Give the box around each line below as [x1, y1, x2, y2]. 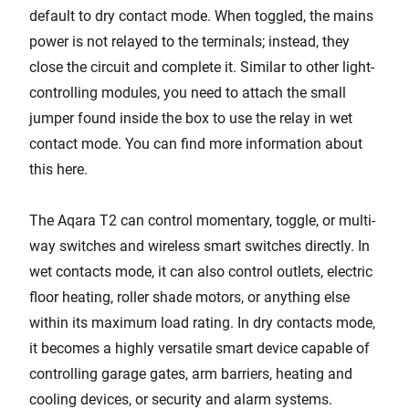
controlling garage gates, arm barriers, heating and [29, 365, 352, 383]
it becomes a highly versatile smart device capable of [29, 340, 370, 357]
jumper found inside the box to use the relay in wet [29, 110, 352, 127]
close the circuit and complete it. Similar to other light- [29, 58, 374, 76]
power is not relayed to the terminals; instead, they [29, 33, 350, 50]
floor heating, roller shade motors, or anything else [29, 288, 350, 306]
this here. [29, 161, 88, 178]
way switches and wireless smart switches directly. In [29, 237, 370, 255]
